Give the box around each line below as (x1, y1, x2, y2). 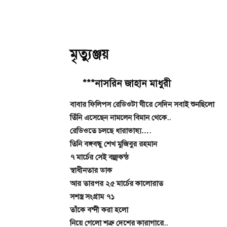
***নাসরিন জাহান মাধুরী (70, 78, 171, 89)
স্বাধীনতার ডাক (70, 166, 112, 175)
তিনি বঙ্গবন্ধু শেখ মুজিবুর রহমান (70, 139, 157, 148)
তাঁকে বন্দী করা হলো (70, 205, 128, 214)
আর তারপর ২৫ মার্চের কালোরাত (70, 179, 163, 188)
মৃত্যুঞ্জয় (70, 46, 108, 63)
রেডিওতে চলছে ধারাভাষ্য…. (70, 126, 151, 135)
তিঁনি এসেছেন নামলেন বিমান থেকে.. (70, 113, 171, 122)
